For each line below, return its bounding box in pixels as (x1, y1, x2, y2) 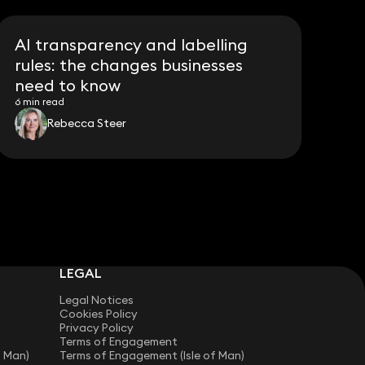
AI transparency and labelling (15, 33, 248, 55)
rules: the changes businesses (15, 54, 244, 75)
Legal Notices (59, 292, 134, 308)
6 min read (15, 95, 65, 108)
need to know (15, 74, 121, 95)
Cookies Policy (59, 306, 139, 322)
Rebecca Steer (47, 116, 127, 131)
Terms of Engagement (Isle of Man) (59, 348, 245, 363)
